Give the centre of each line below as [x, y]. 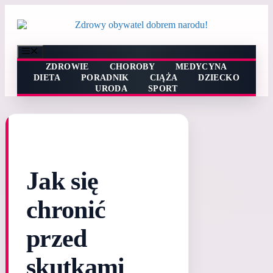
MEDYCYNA [201, 67]
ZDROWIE [67, 67]
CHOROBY [132, 67]
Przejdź [19, 9]
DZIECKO [219, 78]
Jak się [62, 181]
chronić [66, 210]
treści [14, 31]
